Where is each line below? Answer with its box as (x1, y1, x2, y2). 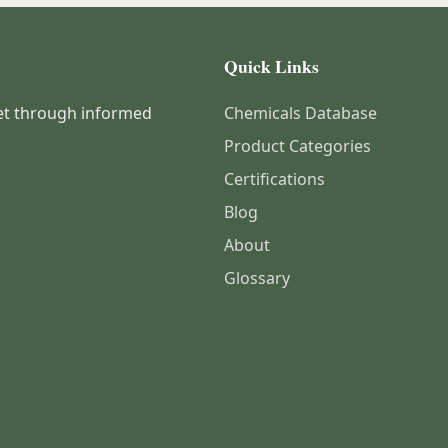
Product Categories (224, 135, 371, 157)
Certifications (224, 168, 325, 190)
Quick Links (224, 53, 319, 79)
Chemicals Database (224, 102, 377, 124)
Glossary (224, 267, 290, 289)
